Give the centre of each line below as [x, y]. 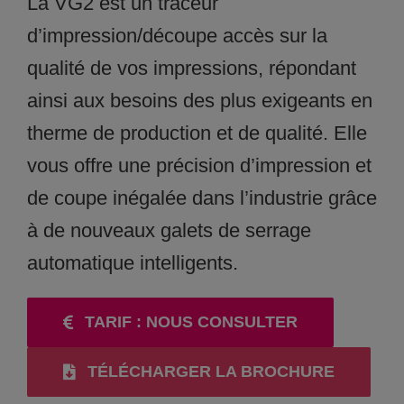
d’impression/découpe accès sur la [177, 35]
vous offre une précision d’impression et [199, 165]
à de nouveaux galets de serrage [169, 230]
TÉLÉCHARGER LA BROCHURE [211, 371]
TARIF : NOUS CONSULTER [191, 321]
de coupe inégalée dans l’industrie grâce [202, 197]
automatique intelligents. [138, 262]
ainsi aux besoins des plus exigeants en [200, 100]
